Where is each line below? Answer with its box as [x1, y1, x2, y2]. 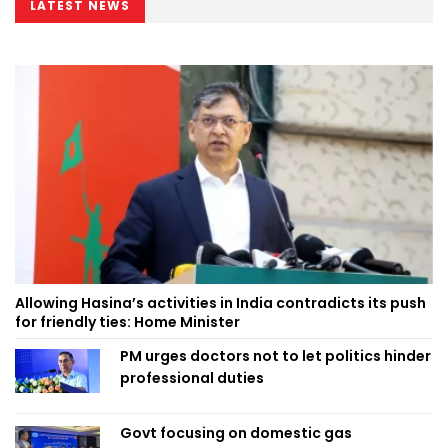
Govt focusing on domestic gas [120, 422, 352, 443]
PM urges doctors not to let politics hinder [120, 345, 431, 366]
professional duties [120, 367, 264, 388]
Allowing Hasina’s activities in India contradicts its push [15, 292, 426, 313]
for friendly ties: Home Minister [15, 311, 240, 332]
